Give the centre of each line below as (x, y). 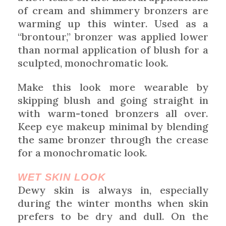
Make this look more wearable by (113, 87)
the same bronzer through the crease (113, 139)
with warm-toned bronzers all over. (113, 113)
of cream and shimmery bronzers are (113, 10)
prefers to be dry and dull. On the (113, 216)
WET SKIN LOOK (62, 177)
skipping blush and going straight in (113, 100)
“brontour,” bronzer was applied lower (113, 36)
